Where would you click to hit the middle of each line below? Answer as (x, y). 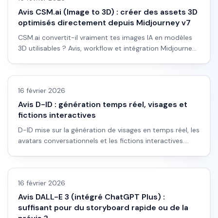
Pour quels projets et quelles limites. (76, 151)
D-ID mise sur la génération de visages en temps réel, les (109, 130)
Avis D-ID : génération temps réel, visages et (103, 104)
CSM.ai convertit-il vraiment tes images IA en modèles (105, 37)
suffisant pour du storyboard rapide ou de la (103, 208)
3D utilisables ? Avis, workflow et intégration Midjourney (107, 48)
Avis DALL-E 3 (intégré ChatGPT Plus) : (91, 197)
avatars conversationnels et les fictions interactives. (101, 141)
